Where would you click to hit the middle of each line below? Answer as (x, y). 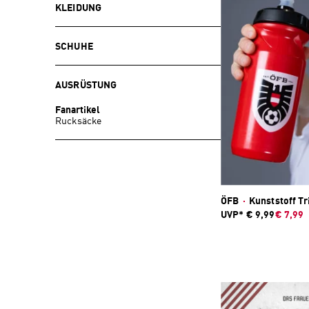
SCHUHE (74, 47)
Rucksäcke (78, 121)
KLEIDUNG (79, 8)
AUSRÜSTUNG (86, 85)
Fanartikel (78, 110)
